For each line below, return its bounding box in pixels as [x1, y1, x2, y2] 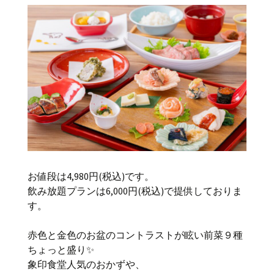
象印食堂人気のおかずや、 [28, 257, 145, 270]
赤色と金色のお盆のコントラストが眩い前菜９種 [28, 228, 243, 241]
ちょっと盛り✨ [28, 243, 94, 256]
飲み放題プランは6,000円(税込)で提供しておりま [28, 184, 242, 197]
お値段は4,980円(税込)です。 [28, 169, 154, 182]
